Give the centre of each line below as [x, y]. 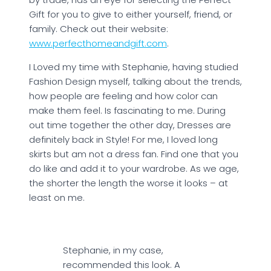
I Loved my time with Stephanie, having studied [134, 67]
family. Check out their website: [99, 29]
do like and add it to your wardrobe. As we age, [134, 168]
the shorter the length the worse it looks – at [129, 183]
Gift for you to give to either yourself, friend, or [131, 14]
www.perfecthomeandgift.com [98, 43]
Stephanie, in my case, [113, 250]
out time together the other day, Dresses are [130, 125]
